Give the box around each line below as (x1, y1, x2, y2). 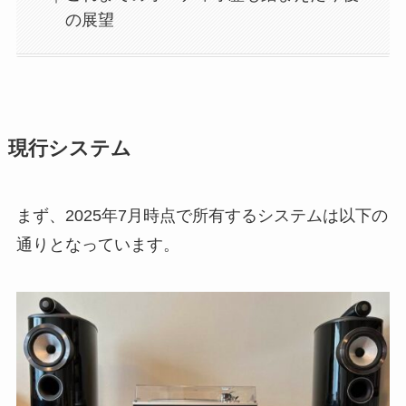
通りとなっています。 (15, 235, 179, 254)
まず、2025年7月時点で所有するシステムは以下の (15, 206, 388, 225)
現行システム (7, 137, 131, 159)
